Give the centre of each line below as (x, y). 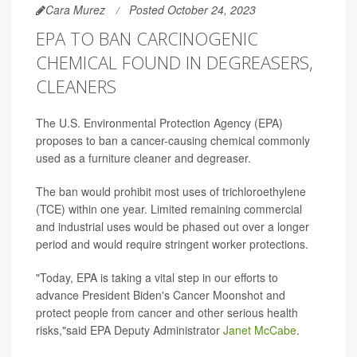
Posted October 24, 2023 (192, 10)
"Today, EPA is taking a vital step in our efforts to (157, 277)
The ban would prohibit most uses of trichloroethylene (171, 191)
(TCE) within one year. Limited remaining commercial (169, 209)
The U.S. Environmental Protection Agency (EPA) (159, 123)
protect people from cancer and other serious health (167, 312)
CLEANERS (76, 86)
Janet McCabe (260, 330)
